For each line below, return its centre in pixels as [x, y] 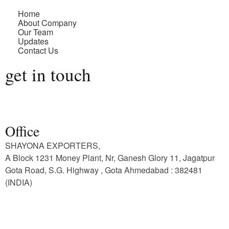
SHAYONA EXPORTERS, [53, 145]
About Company [47, 22]
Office [22, 131]
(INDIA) [19, 182]
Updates [33, 41]
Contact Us [38, 50]
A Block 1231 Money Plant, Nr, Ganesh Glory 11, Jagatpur [110, 157]
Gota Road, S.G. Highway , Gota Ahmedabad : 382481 [104, 170]
